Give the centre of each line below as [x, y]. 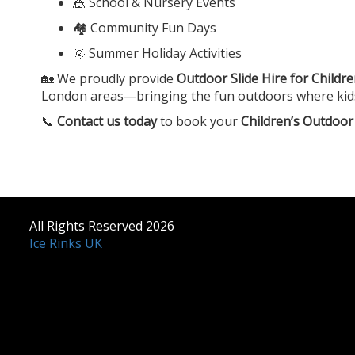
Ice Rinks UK [66, 243]
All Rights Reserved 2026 [102, 225]
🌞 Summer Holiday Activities [157, 53]
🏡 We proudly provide [109, 78]
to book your [199, 121]
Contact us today [107, 121]
